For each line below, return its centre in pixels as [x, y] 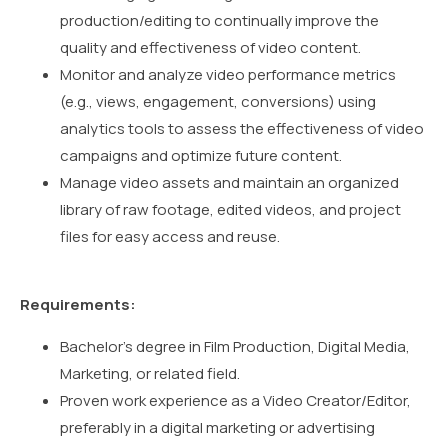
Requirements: [78, 305]
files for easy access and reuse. [170, 237]
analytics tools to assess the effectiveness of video [242, 129]
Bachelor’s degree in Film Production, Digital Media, [235, 346]
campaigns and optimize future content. [201, 156]
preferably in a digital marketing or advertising [217, 427]
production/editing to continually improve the [219, 21]
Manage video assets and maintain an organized [229, 183]
